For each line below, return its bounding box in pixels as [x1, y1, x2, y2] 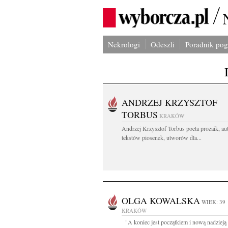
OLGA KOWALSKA [122, 194, 200, 207]
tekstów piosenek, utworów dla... [122, 133, 202, 141]
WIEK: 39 [202, 198, 225, 206]
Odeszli [151, 39, 175, 49]
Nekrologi [108, 39, 140, 49]
